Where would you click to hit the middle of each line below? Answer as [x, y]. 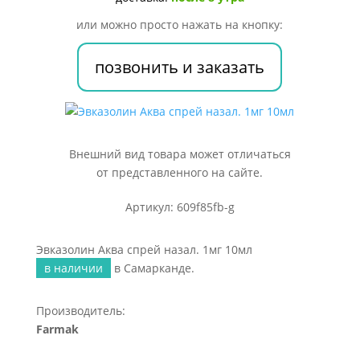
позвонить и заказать [180, 67]
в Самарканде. [152, 268]
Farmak [57, 329]
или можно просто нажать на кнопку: [180, 25]
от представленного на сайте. [180, 172]
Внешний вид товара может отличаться [180, 154]
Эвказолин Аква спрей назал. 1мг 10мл [144, 250]
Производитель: [80, 311]
